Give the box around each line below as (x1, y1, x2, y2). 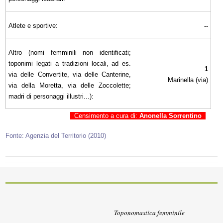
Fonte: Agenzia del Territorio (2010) (5, 131, 107, 139)
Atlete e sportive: (8, 21, 58, 29)
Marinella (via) (168, 76, 209, 84)
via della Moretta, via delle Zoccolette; (8, 81, 131, 89)
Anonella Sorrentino (139, 111, 202, 119)
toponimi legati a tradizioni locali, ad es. (8, 59, 131, 67)
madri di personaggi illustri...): (8, 92, 94, 100)
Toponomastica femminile (114, 208, 185, 217)
